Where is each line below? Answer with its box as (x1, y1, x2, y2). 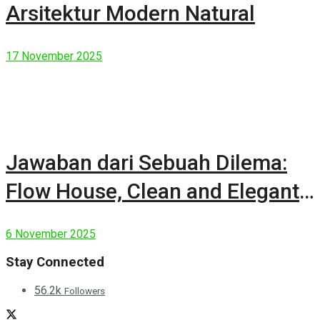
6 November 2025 (6, 227, 96, 241)
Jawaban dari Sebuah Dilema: (6, 150, 287, 176)
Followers (64, 285, 105, 296)
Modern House (6, 207, 146, 233)
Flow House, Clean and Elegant (6, 179, 299, 204)
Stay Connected (6, 254, 104, 271)
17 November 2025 (6, 49, 102, 64)
